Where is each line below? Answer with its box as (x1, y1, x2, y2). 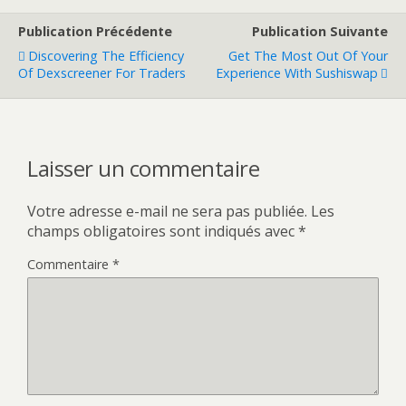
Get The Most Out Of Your (228, 46, 388, 64)
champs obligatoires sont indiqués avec (27, 220, 298, 241)
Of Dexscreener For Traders (18, 63, 186, 82)
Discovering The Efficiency (28, 46, 184, 64)
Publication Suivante (252, 22, 388, 40)
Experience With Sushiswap (216, 63, 378, 82)
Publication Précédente (18, 22, 172, 40)
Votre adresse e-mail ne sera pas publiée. (27, 200, 307, 221)
